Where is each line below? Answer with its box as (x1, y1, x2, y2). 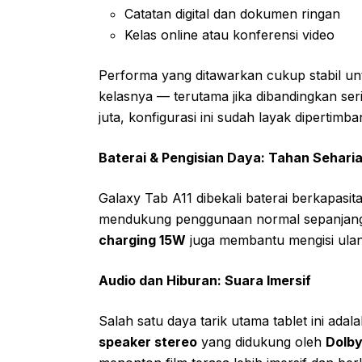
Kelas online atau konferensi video (124, 26, 335, 43)
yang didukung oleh (197, 333, 326, 350)
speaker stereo (99, 333, 197, 350)
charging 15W (99, 231, 186, 248)
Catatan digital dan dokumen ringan (124, 5, 340, 22)
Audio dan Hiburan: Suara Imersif (99, 271, 311, 288)
